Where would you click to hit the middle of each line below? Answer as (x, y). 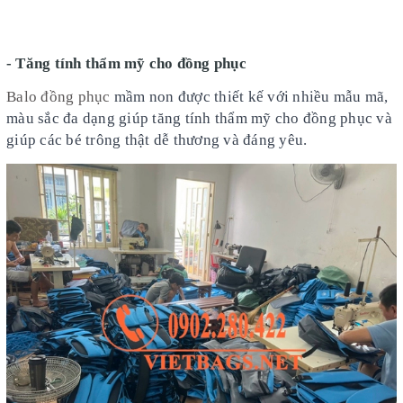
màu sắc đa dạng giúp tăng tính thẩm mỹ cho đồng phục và (199, 118)
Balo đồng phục (58, 97)
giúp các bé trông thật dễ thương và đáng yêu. (157, 140)
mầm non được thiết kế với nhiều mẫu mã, (249, 97)
